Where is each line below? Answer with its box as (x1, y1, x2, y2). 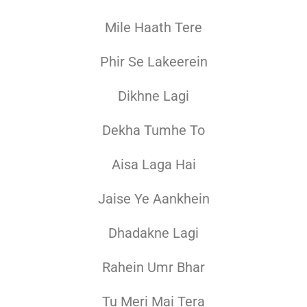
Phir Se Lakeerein (99, 53, 208, 71)
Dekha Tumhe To (102, 122, 205, 139)
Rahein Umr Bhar (102, 259, 205, 276)
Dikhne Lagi (118, 88, 189, 105)
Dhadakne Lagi (108, 225, 199, 242)
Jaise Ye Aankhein (97, 191, 210, 208)
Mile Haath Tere (105, 19, 202, 36)
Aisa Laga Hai (111, 156, 196, 173)
